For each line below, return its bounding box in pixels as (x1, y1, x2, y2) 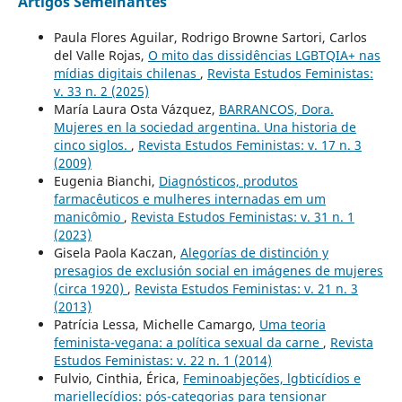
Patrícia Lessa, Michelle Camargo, (53, 316, 259, 334)
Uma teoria (258, 316, 326, 334)
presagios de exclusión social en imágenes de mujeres (53, 262, 383, 280)
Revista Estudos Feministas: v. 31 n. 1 (130, 208, 354, 226)
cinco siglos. (53, 136, 131, 154)
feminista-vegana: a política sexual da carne (53, 334, 323, 352)
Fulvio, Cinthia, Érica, (53, 370, 183, 388)
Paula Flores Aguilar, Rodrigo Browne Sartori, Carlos (53, 29, 367, 47)
